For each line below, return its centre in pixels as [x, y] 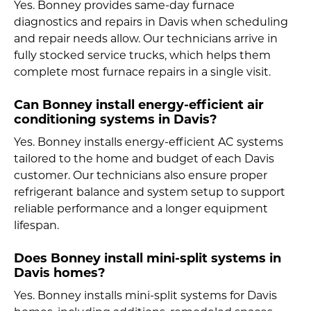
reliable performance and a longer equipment [141, 209]
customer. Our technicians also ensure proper [141, 176]
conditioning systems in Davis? [116, 120]
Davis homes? [60, 274]
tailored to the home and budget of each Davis [144, 159]
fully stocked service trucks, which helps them [142, 56]
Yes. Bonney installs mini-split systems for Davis [145, 296]
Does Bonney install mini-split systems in [148, 259]
